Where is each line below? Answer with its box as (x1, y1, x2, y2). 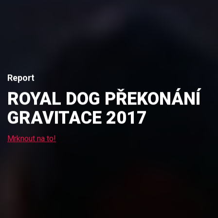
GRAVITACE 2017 (7, 107, 147, 128)
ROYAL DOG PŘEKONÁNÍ (7, 88, 200, 109)
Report (7, 72, 35, 83)
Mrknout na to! (7, 133, 56, 143)
